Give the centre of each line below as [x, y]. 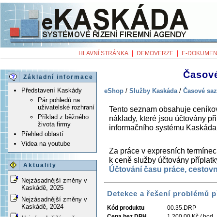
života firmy [54, 124]
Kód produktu [126, 208]
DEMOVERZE [155, 53]
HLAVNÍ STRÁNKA [103, 53]
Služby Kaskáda [153, 91]
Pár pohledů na [59, 100]
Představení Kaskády [52, 91]
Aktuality [40, 165]
